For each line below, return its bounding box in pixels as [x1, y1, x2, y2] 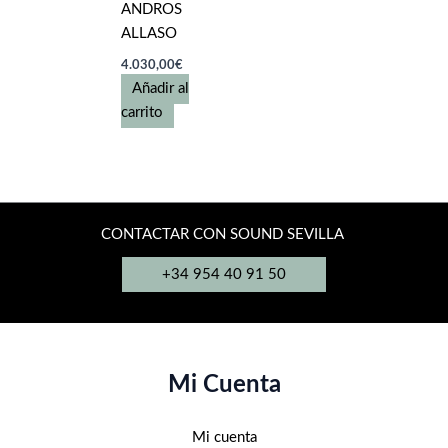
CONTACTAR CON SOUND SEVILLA [100, 226, 348, 242]
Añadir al [132, 81, 190, 97]
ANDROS [121, 2, 183, 18]
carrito [121, 105, 164, 121]
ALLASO [121, 26, 178, 42]
